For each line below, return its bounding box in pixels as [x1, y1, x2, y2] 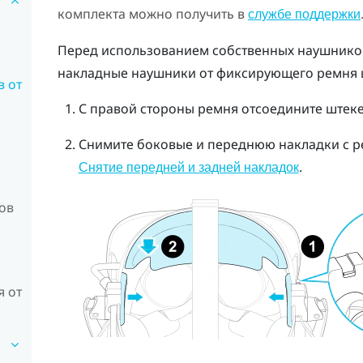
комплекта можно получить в [57, 4, 248, 23]
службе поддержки [247, 6, 361, 21]
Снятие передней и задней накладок [78, 160, 299, 174]
